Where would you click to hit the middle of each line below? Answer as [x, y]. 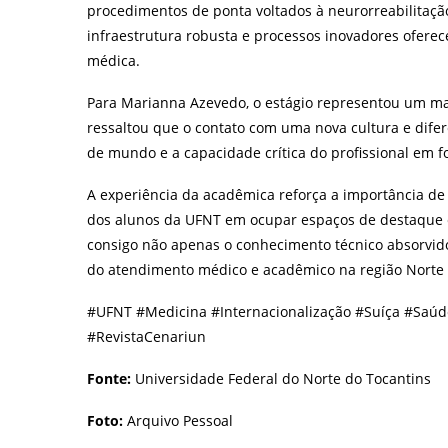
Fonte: [109, 378]
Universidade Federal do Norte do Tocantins [281, 378]
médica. [113, 60]
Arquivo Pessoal [178, 420]
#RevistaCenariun [146, 336]
